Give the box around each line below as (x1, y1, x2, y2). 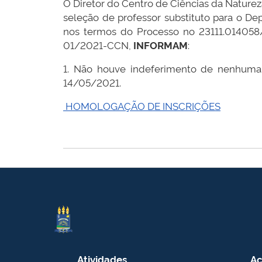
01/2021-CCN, (63, 38, 133, 51)
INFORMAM (133, 38, 188, 51)
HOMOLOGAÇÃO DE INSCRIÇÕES (63, 99, 220, 112)
